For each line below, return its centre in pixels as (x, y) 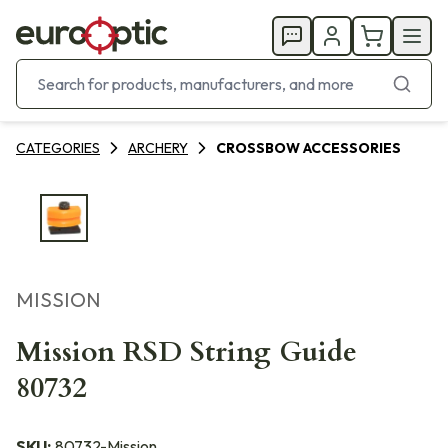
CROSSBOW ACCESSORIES (308, 148)
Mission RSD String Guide (186, 352)
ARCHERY (158, 148)
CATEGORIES (58, 148)
